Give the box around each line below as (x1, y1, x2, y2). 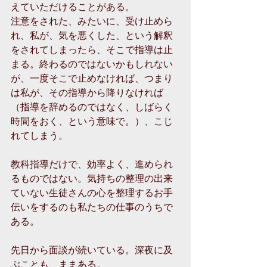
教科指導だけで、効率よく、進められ (11, 157, 173, 170)
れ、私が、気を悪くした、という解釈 (11, 28, 173, 41)
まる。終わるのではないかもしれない (11, 57, 173, 70)
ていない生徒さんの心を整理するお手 (11, 185, 173, 198)
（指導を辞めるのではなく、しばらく (11, 100, 173, 113)
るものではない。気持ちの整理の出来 (11, 171, 173, 184)
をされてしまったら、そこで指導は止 (11, 42, 173, 55)
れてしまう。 (11, 128, 68, 141)
